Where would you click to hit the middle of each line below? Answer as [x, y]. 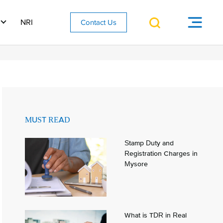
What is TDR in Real [156, 215]
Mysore [136, 164]
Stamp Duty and [149, 143]
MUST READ [47, 120]
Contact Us [98, 22]
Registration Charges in [161, 153]
